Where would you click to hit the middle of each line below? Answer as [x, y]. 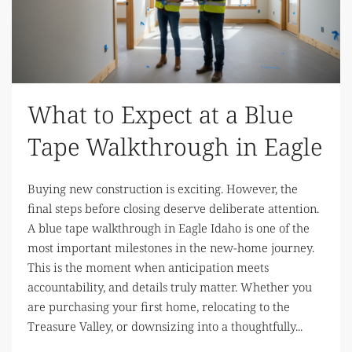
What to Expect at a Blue [160, 114]
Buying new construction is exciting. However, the [163, 188]
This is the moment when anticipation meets [148, 267]
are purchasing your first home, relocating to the [159, 306]
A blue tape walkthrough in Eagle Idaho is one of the [169, 227]
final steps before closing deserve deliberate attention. [173, 208]
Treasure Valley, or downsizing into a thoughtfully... [165, 326]
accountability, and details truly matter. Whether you [170, 286]
